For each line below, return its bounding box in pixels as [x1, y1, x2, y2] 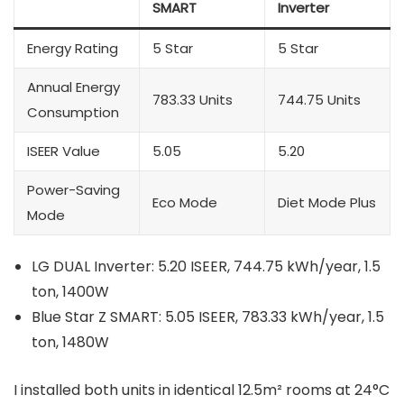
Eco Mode [152, 193, 217, 213]
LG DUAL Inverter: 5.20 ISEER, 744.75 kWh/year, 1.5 [32, 256, 381, 278]
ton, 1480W [32, 332, 109, 353]
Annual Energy [27, 78, 120, 97]
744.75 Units [278, 90, 361, 110]
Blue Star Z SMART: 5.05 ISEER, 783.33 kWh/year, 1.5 [32, 307, 384, 328]
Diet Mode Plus [278, 193, 376, 213]
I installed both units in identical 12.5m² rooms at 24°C [14, 380, 390, 401]
